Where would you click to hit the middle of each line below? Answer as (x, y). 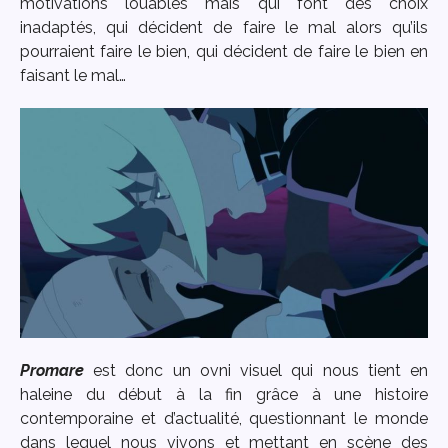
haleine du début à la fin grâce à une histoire (224, 394)
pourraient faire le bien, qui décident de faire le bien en (224, 51)
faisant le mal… (73, 75)
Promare (52, 370)
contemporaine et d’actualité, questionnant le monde (224, 418)
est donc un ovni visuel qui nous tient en (256, 370)
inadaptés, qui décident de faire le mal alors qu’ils (224, 27)
